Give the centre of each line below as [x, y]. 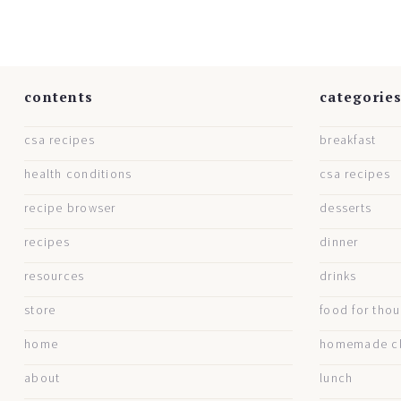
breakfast [348, 141]
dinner [339, 243]
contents [59, 97]
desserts [346, 209]
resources [55, 277]
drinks [338, 277]
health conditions [78, 175]
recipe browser [70, 209]
